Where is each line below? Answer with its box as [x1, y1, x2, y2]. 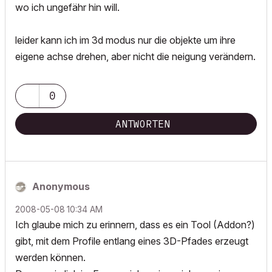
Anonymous [32, 180, 90, 192]
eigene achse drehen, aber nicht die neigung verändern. [15, 50, 256, 63]
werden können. [15, 251, 86, 263]
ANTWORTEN [115, 118, 170, 130]
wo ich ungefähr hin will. [15, 1, 120, 13]
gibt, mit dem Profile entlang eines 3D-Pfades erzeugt [15, 235, 248, 247]
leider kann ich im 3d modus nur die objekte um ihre [15, 34, 236, 46]
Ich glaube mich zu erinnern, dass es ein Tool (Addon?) [15, 219, 255, 231]
